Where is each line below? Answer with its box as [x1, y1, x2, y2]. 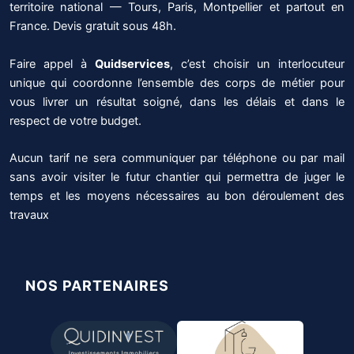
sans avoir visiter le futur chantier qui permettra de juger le [9, 169, 345, 184]
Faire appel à [9, 56, 95, 71]
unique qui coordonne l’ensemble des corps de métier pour [9, 75, 345, 90]
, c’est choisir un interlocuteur [170, 56, 345, 71]
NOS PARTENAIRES [25, 277, 169, 295]
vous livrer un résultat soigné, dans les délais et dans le [9, 94, 345, 109]
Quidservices [95, 56, 170, 71]
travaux [9, 207, 49, 222]
